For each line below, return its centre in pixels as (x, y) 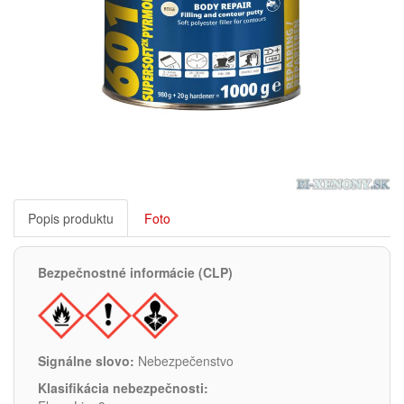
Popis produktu (71, 218)
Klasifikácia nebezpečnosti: (123, 388)
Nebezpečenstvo (184, 361)
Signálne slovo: (86, 361)
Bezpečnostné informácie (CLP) (135, 272)
